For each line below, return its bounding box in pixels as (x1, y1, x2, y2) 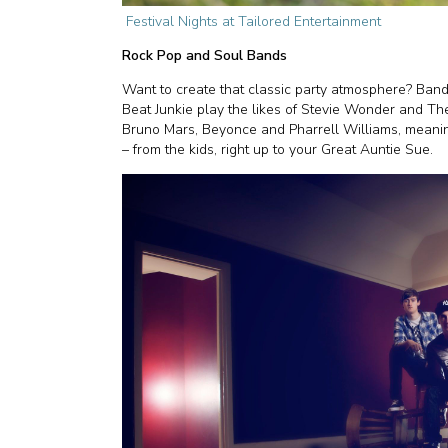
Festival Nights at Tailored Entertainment (126, 12, 381, 32)
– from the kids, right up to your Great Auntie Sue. (122, 140, 437, 160)
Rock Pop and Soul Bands (122, 46, 291, 66)
